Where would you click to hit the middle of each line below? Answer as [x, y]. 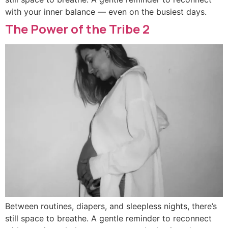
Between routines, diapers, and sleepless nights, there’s [111, 206]
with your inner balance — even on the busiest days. [106, 12]
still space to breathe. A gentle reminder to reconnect [108, 219]
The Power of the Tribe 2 [77, 29]
